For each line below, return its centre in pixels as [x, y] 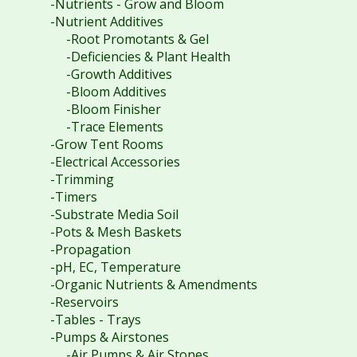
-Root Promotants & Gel [137, 39]
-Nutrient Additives [106, 21]
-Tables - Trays [95, 319]
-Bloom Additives [116, 91]
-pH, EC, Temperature [115, 267]
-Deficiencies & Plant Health [148, 56]
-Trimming [82, 179]
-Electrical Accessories [115, 161]
